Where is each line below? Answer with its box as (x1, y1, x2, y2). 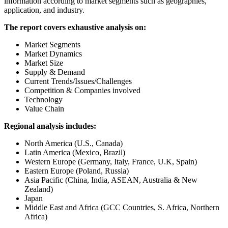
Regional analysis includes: (4, 122, 96, 131)
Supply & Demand (24, 68, 85, 77)
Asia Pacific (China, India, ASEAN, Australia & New (24, 176, 197, 185)
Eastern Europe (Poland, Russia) (24, 166, 129, 176)
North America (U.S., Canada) (24, 139, 123, 148)
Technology (24, 95, 63, 104)
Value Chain (24, 104, 64, 113)
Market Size (24, 59, 63, 68)
